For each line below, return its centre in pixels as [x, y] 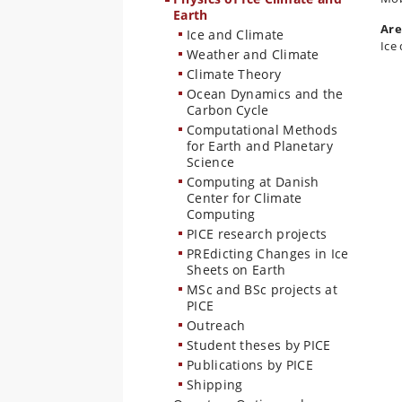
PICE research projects [257, 234]
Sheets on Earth [236, 270]
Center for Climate [245, 198]
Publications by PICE [250, 365]
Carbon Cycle [228, 110]
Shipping [215, 385]
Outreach [216, 325]
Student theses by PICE [259, 345]
